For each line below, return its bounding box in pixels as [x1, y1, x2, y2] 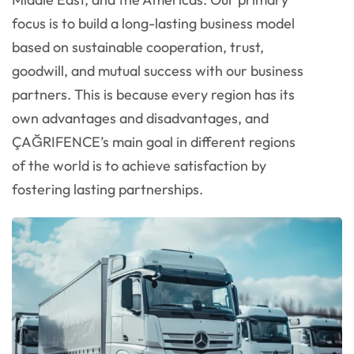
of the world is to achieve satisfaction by [12, 156, 266, 175]
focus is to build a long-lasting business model [12, 14, 295, 33]
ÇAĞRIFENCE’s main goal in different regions [12, 133, 296, 152]
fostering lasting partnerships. [12, 180, 203, 199]
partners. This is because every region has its [12, 85, 295, 104]
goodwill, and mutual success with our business [12, 62, 303, 81]
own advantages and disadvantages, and [12, 109, 269, 128]
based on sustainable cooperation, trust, [12, 38, 264, 57]
